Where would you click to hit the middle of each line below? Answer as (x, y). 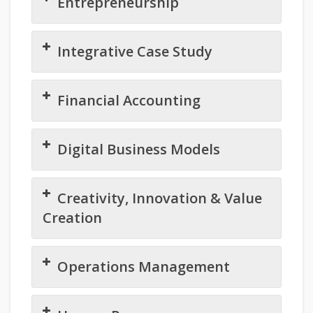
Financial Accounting (129, 101)
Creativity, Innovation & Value (160, 198)
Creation (72, 218)
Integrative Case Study (135, 52)
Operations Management (144, 267)
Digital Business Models (139, 150)
